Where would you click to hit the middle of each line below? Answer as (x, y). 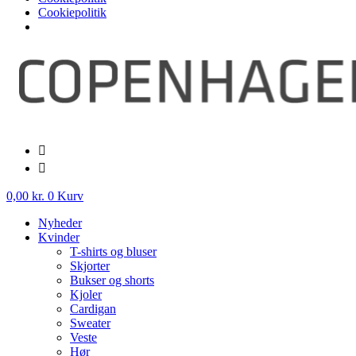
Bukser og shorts (112, 280)
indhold (25, 81)
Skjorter (90, 265)
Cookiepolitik (72, 12)
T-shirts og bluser (113, 251)
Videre (22, 52)
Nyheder (60, 222)
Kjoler (86, 294)
